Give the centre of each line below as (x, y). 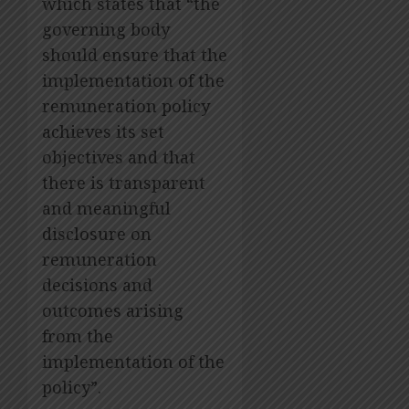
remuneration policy (126, 106)
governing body (106, 30)
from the (78, 336)
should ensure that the (135, 55)
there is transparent (124, 183)
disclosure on (97, 234)
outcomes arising (113, 311)
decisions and (97, 285)
